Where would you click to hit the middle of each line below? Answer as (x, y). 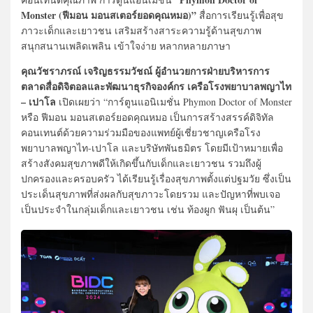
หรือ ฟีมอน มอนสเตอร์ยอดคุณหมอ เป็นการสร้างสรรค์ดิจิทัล (147, 117)
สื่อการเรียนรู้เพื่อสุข (240, 15)
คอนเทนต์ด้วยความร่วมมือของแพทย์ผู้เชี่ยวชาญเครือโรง (141, 132)
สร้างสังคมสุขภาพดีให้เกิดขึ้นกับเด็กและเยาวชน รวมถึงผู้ (141, 163)
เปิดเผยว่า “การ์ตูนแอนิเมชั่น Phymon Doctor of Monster (174, 101)
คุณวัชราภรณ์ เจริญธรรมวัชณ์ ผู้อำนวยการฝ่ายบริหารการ (145, 71)
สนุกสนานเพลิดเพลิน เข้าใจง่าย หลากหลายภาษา (126, 45)
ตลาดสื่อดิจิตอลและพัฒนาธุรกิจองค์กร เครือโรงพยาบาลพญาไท (156, 86)
